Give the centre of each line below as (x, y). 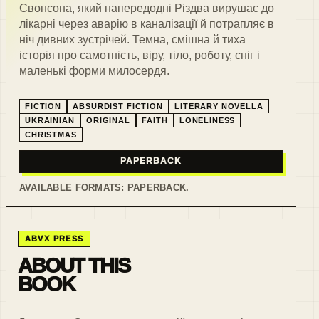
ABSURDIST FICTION (118, 106)
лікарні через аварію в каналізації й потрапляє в (146, 23)
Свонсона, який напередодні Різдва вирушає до (146, 8)
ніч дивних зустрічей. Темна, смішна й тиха (132, 39)
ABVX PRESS (54, 238)
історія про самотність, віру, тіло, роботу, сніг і (139, 55)
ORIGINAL (108, 120)
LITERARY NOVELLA (219, 106)
